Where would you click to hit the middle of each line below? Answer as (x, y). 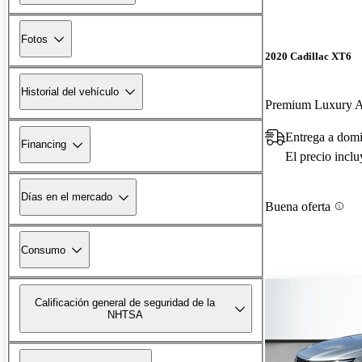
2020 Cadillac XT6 (308, 57)
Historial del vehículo (70, 91)
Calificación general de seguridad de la (125, 302)
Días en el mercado (67, 197)
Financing (44, 145)
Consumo (43, 250)
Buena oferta (298, 206)
